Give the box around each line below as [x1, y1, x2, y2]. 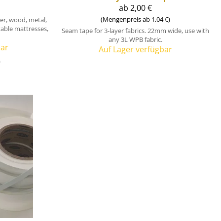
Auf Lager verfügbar [98, 43, 172, 55]
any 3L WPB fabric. [108, 35, 162, 44]
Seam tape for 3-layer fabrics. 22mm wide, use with [61, 26, 209, 35]
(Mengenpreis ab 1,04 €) [100, 14, 170, 24]
